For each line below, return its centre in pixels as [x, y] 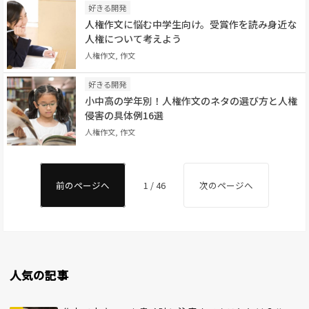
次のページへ [226, 185]
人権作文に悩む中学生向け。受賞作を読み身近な [190, 24]
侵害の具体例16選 [124, 116]
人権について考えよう [133, 39]
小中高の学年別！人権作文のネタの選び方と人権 [191, 101]
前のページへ [83, 185]
